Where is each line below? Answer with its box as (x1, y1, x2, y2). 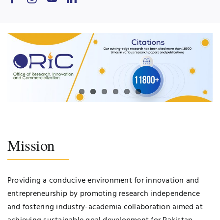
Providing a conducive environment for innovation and (7, 174, 199, 188)
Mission (7, 135, 55, 156)
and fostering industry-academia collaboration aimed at (7, 201, 203, 214)
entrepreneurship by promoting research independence (7, 188, 200, 201)
